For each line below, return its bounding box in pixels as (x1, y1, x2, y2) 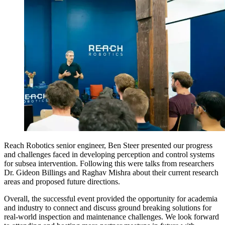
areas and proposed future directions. (4, 177, 120, 186)
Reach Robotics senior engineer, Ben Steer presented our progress (4, 141, 212, 150)
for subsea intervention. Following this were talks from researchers (4, 159, 214, 168)
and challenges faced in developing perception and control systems (4, 150, 214, 159)
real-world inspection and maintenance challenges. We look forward (4, 212, 219, 221)
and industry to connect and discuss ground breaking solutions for (4, 203, 211, 212)
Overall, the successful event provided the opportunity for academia (4, 194, 217, 203)
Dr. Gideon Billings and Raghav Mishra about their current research (4, 168, 218, 177)
